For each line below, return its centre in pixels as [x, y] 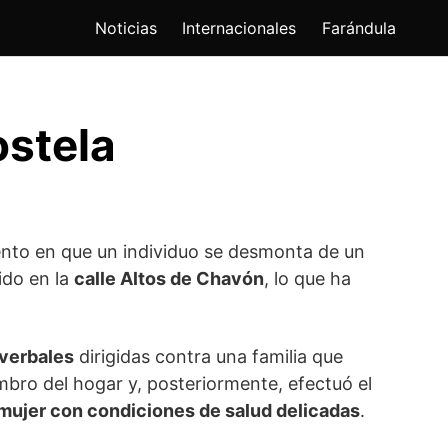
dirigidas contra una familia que [208, 357]
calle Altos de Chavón [169, 279]
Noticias [125, 28]
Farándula [359, 28]
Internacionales [239, 28]
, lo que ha [307, 279]
